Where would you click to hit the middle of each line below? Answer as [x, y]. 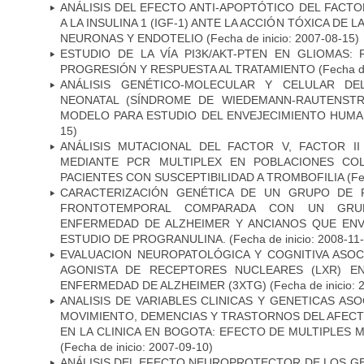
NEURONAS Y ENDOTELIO [132, 38]
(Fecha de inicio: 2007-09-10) [136, 347]
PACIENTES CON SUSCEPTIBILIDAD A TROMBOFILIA [202, 177]
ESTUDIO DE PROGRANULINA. [143, 238]
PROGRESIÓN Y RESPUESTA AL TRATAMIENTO [188, 69]
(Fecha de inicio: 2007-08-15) [281, 38]
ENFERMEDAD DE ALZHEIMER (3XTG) [163, 285]
